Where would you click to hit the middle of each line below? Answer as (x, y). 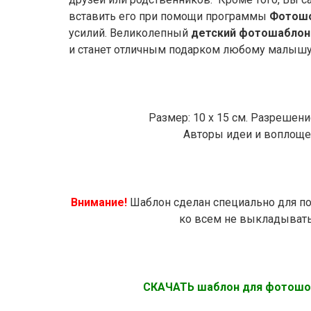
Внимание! (99, 202)
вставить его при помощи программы (169, 16)
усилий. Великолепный (130, 33)
